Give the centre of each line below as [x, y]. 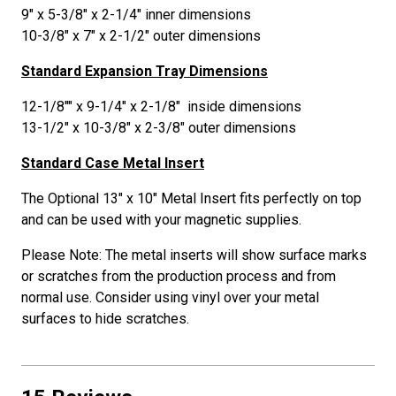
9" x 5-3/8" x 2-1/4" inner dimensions [136, 14]
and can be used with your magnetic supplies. [161, 219]
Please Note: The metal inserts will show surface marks [194, 255]
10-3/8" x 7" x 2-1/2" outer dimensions [141, 35]
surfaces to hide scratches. [107, 318]
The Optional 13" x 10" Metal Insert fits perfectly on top [191, 198]
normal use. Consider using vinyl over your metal [170, 297]
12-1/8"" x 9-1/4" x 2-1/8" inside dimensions [161, 106]
